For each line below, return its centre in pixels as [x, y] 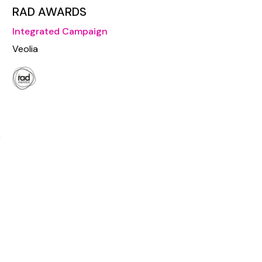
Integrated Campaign [60, 32]
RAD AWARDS [49, 12]
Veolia [25, 49]
